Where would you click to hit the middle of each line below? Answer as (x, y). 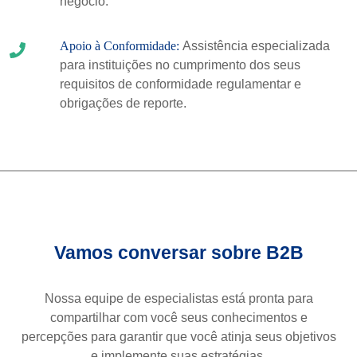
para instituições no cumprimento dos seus (180, 65)
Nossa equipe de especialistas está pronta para (178, 298)
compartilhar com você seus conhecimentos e (178, 318)
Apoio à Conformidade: (121, 46)
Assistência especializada (256, 46)
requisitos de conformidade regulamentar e (180, 84)
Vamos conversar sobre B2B (178, 253)
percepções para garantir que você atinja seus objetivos (178, 337)
